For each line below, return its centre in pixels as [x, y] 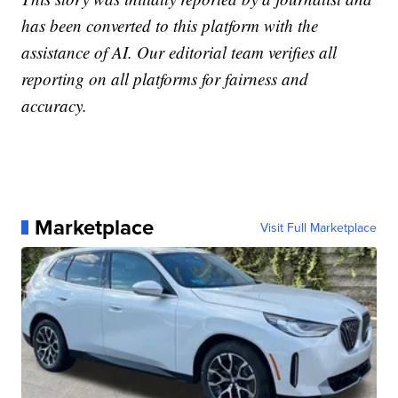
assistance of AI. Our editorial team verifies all [179, 52]
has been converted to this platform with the [170, 25]
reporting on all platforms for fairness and [165, 78]
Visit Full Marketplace [318, 227]
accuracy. [55, 105]
